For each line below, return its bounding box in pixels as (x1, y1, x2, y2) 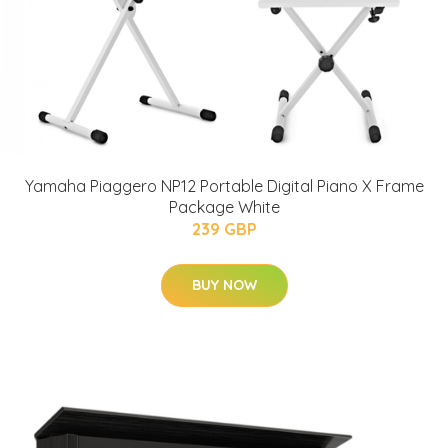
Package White (168, 196, 280, 217)
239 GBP (191, 218, 257, 239)
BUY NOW (191, 275, 257, 294)
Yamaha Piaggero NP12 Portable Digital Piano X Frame (24, 175, 424, 196)
